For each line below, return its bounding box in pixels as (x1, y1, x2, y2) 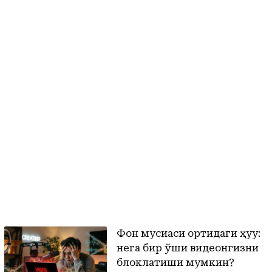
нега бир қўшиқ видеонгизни (117, 242, 259, 254)
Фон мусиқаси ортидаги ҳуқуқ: (117, 228, 261, 239)
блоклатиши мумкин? (117, 257, 235, 268)
